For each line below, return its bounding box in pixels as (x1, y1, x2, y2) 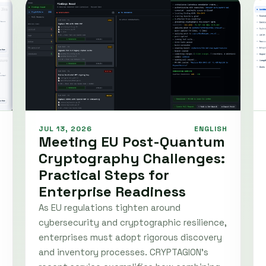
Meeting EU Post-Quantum (39, 132, 225, 151)
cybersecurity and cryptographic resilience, (39, 216, 227, 228)
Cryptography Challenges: (39, 148, 225, 167)
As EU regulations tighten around (39, 201, 180, 213)
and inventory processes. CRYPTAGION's (39, 246, 208, 258)
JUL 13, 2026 (39, 123, 92, 134)
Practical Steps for (39, 165, 169, 184)
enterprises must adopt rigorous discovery (39, 231, 222, 243)
